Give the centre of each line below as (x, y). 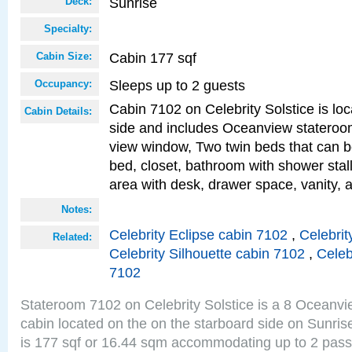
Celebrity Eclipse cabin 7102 (198, 235)
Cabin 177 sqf (153, 58)
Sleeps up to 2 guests (177, 85)
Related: (72, 237)
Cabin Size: (64, 56)
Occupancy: (63, 84)
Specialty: (68, 29)
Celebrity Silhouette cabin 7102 (207, 253)
